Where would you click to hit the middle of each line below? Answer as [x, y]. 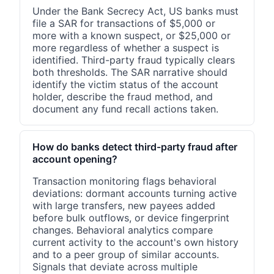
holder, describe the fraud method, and [123, 97]
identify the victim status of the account [125, 85]
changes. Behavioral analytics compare [123, 230]
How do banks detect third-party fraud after [135, 147]
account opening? [75, 159]
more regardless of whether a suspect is [126, 48]
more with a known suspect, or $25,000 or [131, 36]
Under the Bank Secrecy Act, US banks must [135, 11]
